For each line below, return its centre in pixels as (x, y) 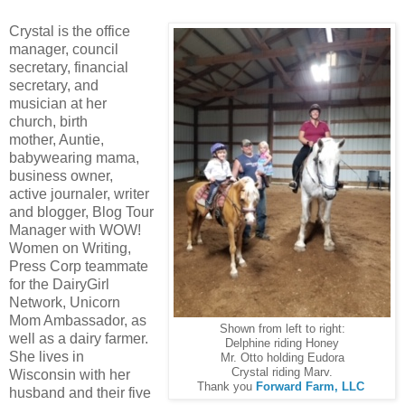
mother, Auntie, (57, 140)
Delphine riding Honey (282, 344)
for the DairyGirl (59, 285)
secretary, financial (69, 68)
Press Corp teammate (79, 267)
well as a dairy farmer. (79, 339)
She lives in (47, 357)
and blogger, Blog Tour (81, 212)
